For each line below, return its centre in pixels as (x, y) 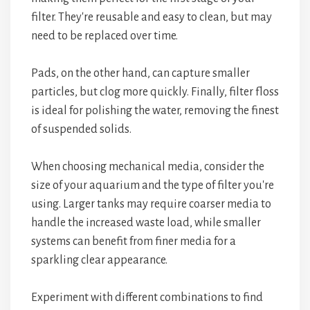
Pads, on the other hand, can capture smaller (140, 73)
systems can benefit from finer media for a (134, 241)
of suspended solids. (81, 129)
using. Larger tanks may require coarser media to (151, 204)
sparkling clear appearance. (99, 260)
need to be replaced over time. (104, 36)
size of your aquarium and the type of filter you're (153, 185)
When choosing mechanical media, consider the (148, 167)
